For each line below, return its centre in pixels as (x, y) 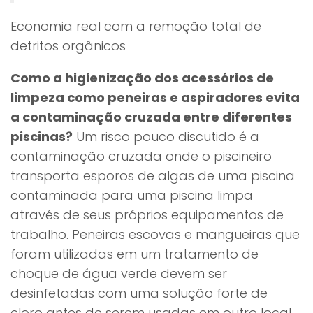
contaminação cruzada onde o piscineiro (141, 156)
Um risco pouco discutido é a (166, 137)
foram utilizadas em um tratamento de (134, 254)
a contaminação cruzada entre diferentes (151, 117)
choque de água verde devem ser (119, 274)
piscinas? (42, 137)
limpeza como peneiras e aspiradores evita (155, 97)
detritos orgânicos (68, 46)
